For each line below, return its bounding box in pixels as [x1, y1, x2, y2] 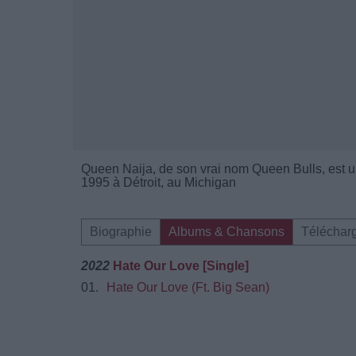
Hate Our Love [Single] [113, 259, 249, 273]
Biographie [90, 225, 152, 238]
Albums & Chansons [168, 225, 284, 238]
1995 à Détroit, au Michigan [81, 176, 236, 189]
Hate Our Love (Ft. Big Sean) [106, 281, 269, 294]
